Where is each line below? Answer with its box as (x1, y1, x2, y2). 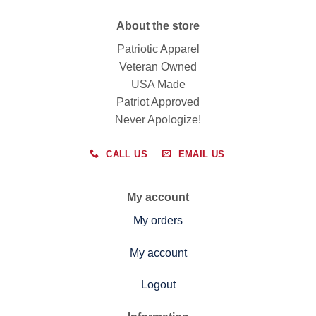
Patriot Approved (116, 95, 200, 108)
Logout (140, 279, 176, 291)
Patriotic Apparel (116, 42, 200, 55)
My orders (133, 214, 183, 226)
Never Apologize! (115, 113, 201, 126)
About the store (116, 19, 200, 32)
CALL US (106, 148, 147, 159)
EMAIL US (178, 148, 225, 159)
